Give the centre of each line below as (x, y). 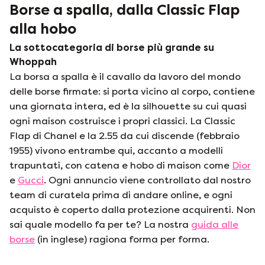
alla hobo (43, 29)
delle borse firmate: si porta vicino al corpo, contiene (132, 91)
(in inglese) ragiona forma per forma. (122, 239)
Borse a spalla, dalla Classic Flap (125, 10)
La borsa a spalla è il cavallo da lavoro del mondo (125, 77)
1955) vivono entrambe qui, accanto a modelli (116, 151)
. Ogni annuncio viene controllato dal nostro (147, 180)
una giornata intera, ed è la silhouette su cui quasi (128, 106)
